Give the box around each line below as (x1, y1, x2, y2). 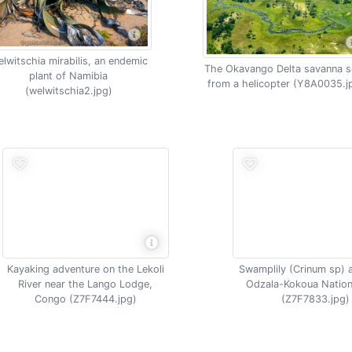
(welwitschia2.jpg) (24, 85, 112, 97)
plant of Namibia (29, 70, 108, 82)
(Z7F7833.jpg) (281, 293, 350, 305)
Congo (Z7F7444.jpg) (34, 293, 137, 305)
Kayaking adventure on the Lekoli (6, 263, 164, 275)
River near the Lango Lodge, (18, 278, 152, 290)
